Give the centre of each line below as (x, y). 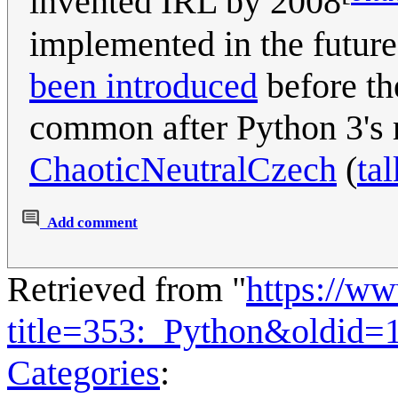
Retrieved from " (127, 289)
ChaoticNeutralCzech (183, 169)
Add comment (92, 223)
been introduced (143, 85)
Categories (84, 372)
